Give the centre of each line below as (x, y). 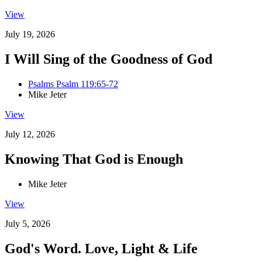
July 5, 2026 (27, 223)
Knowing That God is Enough (94, 159)
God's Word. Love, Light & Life (101, 248)
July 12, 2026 (30, 135)
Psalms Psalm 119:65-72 (73, 84)
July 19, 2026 (30, 35)
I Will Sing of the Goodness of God (108, 59)
